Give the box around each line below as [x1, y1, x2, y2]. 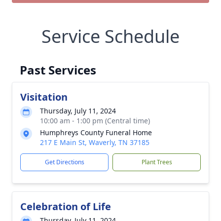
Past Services [20, 62, 96, 78]
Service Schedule [41, 24, 180, 48]
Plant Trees [141, 158, 172, 166]
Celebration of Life [20, 200, 111, 213]
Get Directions [44, 158, 84, 166]
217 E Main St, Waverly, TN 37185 [40, 138, 149, 147]
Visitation [20, 90, 68, 104]
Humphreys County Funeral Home [40, 128, 152, 137]
